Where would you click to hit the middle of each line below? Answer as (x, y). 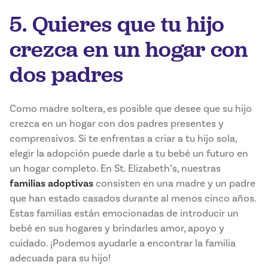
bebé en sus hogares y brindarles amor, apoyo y (117, 229)
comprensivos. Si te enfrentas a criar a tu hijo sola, (123, 139)
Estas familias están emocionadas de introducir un (124, 214)
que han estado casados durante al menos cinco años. (133, 199)
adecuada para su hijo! (60, 258)
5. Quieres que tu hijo (117, 24)
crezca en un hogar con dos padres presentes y (117, 124)
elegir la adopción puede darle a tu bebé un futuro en (129, 154)
